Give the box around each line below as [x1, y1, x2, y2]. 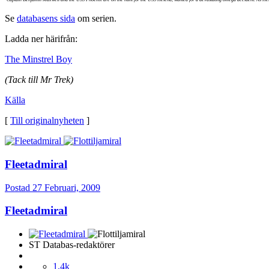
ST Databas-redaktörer [29, 239, 115, 250]
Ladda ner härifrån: [5, 34, 77, 44]
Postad [5, 182, 32, 193]
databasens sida [17, 13, 75, 24]
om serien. [75, 13, 116, 24]
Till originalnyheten [10, 115, 84, 126]
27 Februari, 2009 [32, 182, 100, 193]
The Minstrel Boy [5, 54, 72, 65]
